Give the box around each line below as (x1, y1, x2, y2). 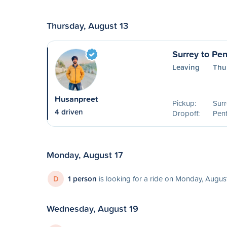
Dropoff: (172, 108, 200, 119)
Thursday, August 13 (47, 19, 128, 32)
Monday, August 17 (47, 148, 123, 161)
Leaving (172, 62, 200, 72)
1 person (68, 173, 97, 184)
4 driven (55, 106, 83, 117)
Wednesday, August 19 (47, 202, 138, 215)
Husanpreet (55, 93, 98, 105)
